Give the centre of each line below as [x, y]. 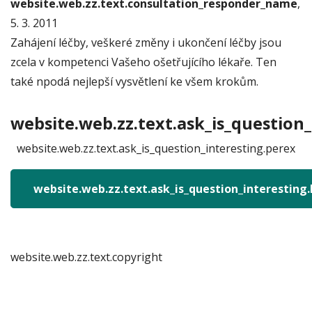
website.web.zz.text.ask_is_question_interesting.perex [156, 148]
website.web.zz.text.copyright [86, 257]
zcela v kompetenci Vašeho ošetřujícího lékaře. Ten [143, 62]
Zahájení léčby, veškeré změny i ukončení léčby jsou [146, 42]
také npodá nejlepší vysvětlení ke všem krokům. [134, 81]
